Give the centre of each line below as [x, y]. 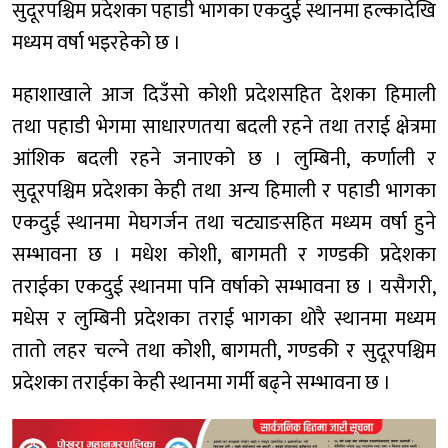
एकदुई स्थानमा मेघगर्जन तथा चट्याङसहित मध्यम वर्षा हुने [224, 223]
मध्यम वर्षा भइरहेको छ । [96, 43]
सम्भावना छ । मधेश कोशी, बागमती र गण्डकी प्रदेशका [224, 255]
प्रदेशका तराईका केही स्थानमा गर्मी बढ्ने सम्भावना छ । [201, 383]
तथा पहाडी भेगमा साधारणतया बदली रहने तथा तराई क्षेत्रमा [224, 127]
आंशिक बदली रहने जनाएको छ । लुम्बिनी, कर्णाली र [224, 159]
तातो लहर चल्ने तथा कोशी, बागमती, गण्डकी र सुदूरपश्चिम [224, 351]
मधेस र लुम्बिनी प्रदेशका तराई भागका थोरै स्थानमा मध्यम [224, 319]
